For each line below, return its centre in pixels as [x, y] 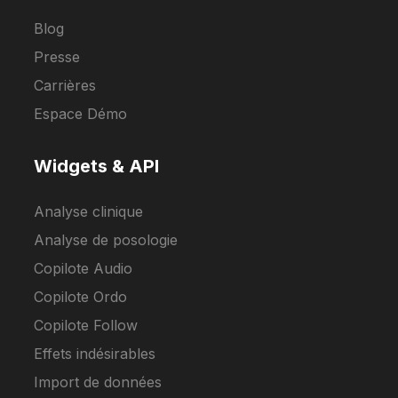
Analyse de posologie [106, 240]
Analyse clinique [89, 212]
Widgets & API [97, 167]
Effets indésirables [95, 354]
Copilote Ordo [81, 297]
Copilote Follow [86, 326]
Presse [57, 57]
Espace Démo [81, 114]
